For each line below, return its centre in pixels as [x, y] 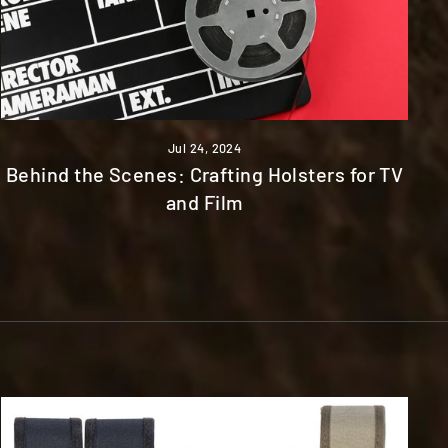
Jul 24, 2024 [204, 147]
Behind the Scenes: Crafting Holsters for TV [204, 173]
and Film [204, 201]
